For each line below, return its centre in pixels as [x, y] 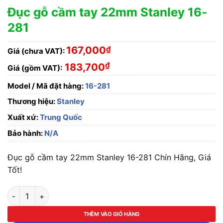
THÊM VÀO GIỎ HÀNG [111, 214]
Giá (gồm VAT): [35, 68]
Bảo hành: [25, 133]
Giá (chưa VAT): [36, 51]
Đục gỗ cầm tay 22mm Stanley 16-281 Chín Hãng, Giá [109, 157]
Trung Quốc [60, 117]
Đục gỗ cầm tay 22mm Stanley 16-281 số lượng [88, 192]
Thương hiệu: [32, 101]
